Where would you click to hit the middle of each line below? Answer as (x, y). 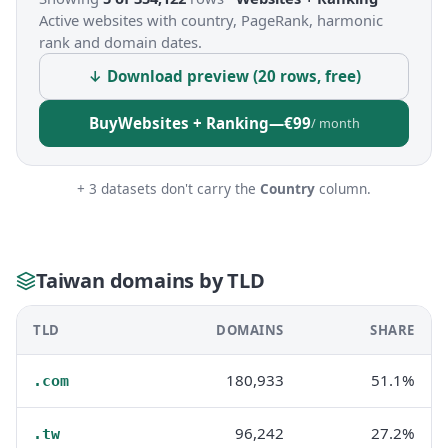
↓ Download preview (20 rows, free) (224, 76)
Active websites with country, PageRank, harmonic (211, 20)
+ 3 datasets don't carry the (168, 188)
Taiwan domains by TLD (150, 280)
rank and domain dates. (120, 42)
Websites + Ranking (193, 123)
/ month (335, 123)
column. (343, 188)
